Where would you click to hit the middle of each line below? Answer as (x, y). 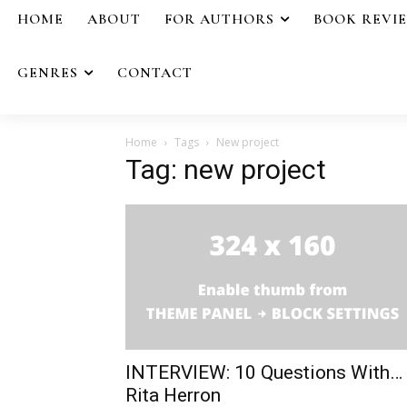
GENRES (48, 72)
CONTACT (155, 72)
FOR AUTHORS (219, 19)
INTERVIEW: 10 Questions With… (264, 372)
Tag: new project (226, 169)
